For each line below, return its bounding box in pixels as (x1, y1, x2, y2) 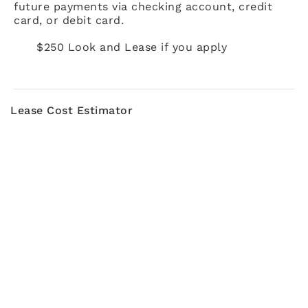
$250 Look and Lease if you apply (36, 40, 227, 54)
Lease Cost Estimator (10, 103, 133, 117)
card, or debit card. (14, 13, 124, 27)
